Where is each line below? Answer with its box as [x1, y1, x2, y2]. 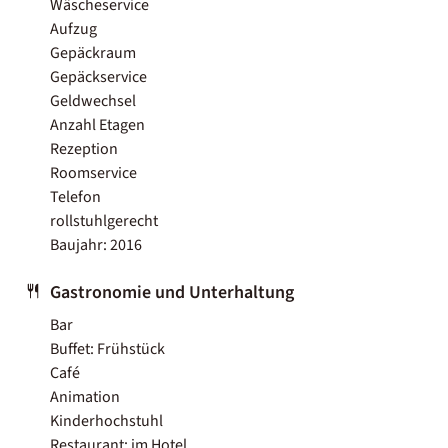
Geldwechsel [50, 89, 136, 112]
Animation [50, 385, 120, 408]
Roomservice [50, 161, 137, 184]
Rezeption [50, 137, 118, 160]
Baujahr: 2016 [50, 233, 142, 256]
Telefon [50, 185, 101, 208]
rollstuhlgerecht [50, 209, 158, 232]
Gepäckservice [50, 65, 147, 88]
